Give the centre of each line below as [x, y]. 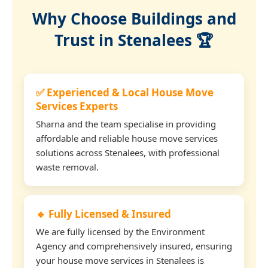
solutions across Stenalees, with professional [128, 152]
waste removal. [67, 167]
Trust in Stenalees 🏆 [134, 40]
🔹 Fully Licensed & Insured [103, 214]
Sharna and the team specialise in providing [126, 124]
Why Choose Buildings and [134, 18]
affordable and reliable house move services [127, 138]
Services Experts [77, 106]
